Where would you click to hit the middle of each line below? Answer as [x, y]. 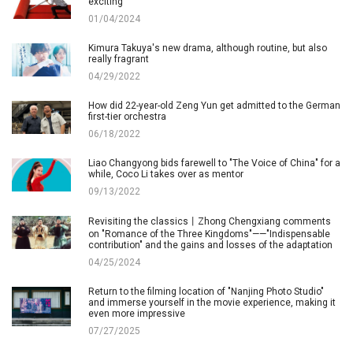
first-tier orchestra [127, 117]
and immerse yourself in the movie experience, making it [212, 303]
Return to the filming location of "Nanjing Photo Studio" [206, 292]
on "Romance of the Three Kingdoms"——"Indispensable [209, 234]
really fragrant [119, 59]
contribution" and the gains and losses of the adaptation [210, 245]
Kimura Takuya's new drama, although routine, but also [208, 48]
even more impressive [137, 314]
